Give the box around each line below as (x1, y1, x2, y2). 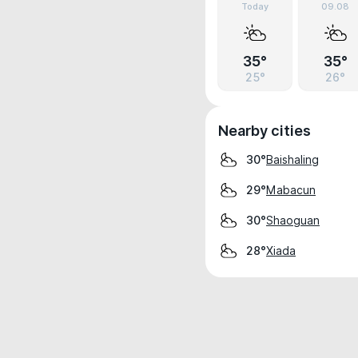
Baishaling (266, 153, 319, 166)
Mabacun (266, 183, 316, 197)
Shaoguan (266, 213, 320, 227)
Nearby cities (218, 122, 311, 139)
